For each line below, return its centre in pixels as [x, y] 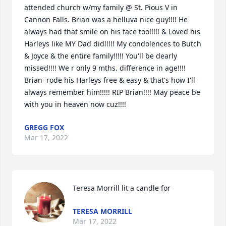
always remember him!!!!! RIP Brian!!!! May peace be [112, 92]
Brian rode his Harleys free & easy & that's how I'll [110, 80]
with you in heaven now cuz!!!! [75, 104]
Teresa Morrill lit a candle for [122, 188]
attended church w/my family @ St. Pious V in [101, 7]
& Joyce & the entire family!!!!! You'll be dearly [101, 56]
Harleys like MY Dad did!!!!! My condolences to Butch [113, 44]
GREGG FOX [44, 127]
